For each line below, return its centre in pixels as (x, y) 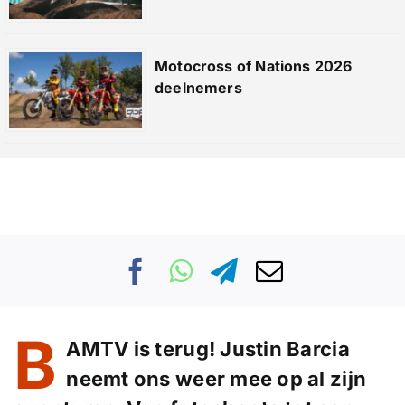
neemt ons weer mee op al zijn (217, 379)
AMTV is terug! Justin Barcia (208, 349)
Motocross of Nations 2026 (253, 66)
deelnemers (198, 87)
